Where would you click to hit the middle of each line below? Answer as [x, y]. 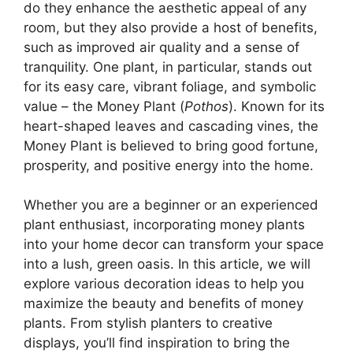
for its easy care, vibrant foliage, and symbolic [170, 86]
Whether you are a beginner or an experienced [171, 205]
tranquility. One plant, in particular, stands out [168, 67]
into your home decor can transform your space [174, 245]
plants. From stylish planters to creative [148, 323]
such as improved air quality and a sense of [162, 47]
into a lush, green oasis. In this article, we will [167, 264]
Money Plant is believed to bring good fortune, [171, 145]
